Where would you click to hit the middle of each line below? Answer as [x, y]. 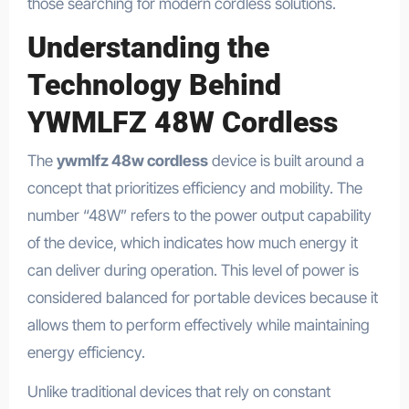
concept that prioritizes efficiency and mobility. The [194, 189]
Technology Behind [154, 84]
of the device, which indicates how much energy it [192, 243]
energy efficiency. [86, 353]
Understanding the [148, 47]
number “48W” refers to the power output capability [199, 216]
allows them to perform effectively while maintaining [198, 325]
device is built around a [286, 161]
